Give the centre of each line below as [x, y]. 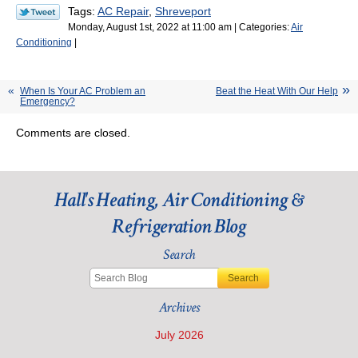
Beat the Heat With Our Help [277, 91]
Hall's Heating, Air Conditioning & [179, 201]
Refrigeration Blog [179, 227]
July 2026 [179, 334]
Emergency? [48, 102]
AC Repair [123, 11]
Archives [179, 308]
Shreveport [183, 11]
